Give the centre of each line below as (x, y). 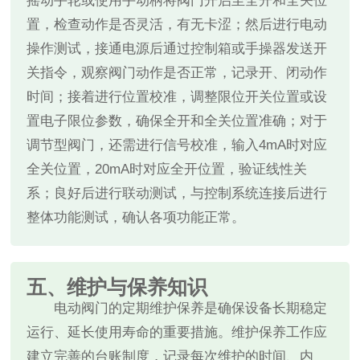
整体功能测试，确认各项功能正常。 (136, 218)
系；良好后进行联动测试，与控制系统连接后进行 (177, 194)
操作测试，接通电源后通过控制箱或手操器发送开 (177, 49)
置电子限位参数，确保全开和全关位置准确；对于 (177, 121)
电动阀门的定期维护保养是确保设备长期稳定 (191, 309)
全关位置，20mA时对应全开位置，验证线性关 (167, 170)
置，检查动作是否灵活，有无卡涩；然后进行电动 (177, 25)
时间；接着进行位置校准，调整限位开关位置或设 (177, 97)
